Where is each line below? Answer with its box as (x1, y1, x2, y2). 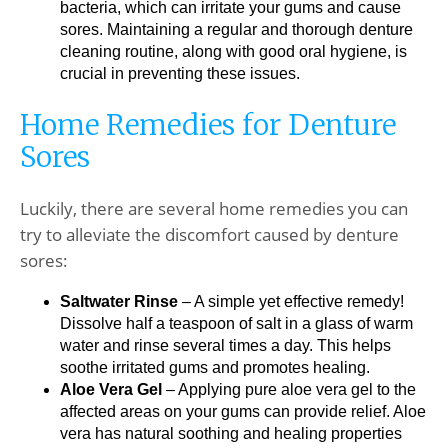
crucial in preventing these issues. (60, 65, 300, 83)
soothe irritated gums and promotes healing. (60, 358, 370, 376)
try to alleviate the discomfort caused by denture (20, 222, 399, 246)
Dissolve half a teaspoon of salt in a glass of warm (60, 314, 413, 332)
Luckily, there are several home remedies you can (20, 196, 408, 220)
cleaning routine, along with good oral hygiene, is (60, 43, 407, 61)
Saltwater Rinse (60, 292, 178, 310)
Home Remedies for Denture (20, 106, 396, 143)
